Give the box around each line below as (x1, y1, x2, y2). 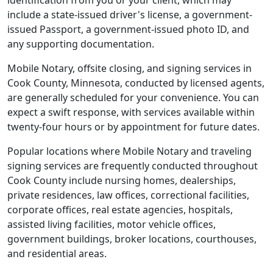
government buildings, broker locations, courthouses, (7, 232, 257, 246)
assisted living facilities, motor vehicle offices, (7, 218, 216, 231)
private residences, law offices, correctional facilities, (7, 188, 249, 202)
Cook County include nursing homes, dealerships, (7, 174, 236, 187)
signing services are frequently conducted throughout (7, 159, 258, 172)
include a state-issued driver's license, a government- (7, 8, 252, 21)
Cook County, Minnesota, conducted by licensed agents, (7, 76, 264, 90)
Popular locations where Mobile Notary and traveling (7, 144, 252, 158)
